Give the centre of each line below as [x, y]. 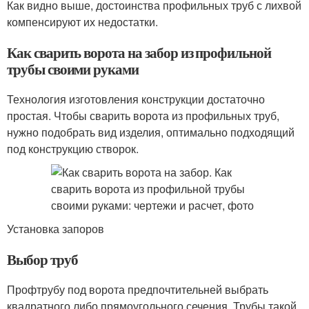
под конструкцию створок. [73, 149]
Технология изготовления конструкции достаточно [136, 99]
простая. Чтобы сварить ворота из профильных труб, [143, 116]
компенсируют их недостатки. [82, 22]
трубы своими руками [73, 69]
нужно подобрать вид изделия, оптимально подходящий [151, 132]
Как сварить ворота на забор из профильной [139, 52]
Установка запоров [56, 229]
